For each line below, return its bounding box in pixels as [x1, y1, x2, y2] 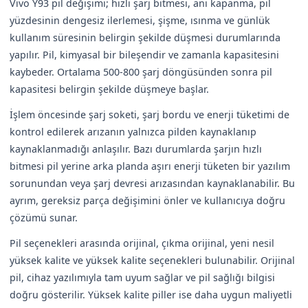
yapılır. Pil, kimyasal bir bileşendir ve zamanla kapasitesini [10, 47, 279, 61]
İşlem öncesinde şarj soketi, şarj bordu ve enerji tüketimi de [10, 107, 289, 121]
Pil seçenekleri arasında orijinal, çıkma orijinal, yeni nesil [10, 236, 274, 250]
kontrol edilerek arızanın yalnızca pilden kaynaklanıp [10, 124, 256, 138]
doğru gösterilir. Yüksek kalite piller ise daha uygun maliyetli [10, 287, 292, 301]
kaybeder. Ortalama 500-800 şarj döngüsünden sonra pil [10, 65, 272, 78]
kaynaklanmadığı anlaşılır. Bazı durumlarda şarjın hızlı [10, 142, 262, 155]
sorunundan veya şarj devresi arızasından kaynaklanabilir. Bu [10, 176, 295, 190]
